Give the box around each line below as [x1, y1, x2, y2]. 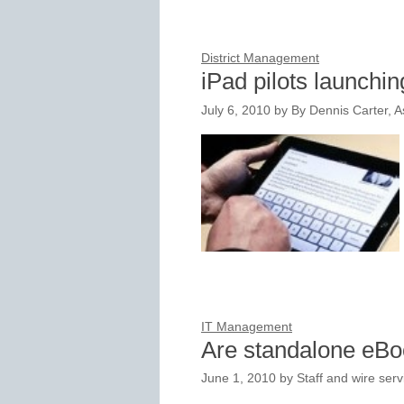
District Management [201, 50, 319, 65]
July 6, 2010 [201, 103, 271, 117]
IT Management [201, 319, 292, 334]
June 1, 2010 [201, 372, 276, 386]
